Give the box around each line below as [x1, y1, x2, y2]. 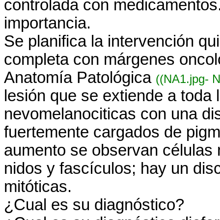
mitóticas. [4, 178, 72, 195]
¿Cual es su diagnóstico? [4, 196, 184, 214]
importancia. [4, 14, 91, 32]
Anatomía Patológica [4, 69, 156, 86]
